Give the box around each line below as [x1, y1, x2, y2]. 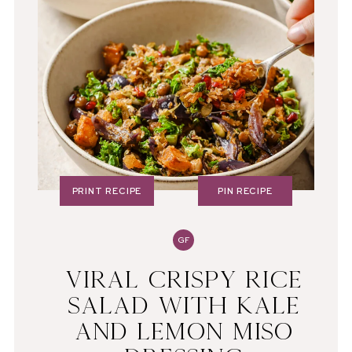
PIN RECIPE [218, 188, 273, 197]
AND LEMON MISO [74, 318, 294, 345]
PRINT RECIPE [71, 188, 142, 197]
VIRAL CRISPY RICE [64, 266, 303, 293]
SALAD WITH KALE [68, 292, 300, 319]
